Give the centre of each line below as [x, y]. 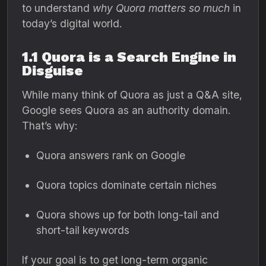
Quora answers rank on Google [111, 155]
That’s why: [50, 126]
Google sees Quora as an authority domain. [126, 110]
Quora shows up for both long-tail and [128, 215]
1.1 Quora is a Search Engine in [129, 57]
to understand [57, 8]
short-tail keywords [83, 230]
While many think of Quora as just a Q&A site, [132, 95]
